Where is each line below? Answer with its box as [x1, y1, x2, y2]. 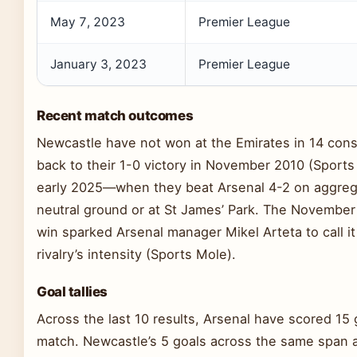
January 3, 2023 [50, 56, 147, 72]
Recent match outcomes [37, 107, 194, 124]
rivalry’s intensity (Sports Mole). [37, 245, 236, 262]
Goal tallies [37, 283, 108, 300]
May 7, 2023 [50, 14, 125, 29]
